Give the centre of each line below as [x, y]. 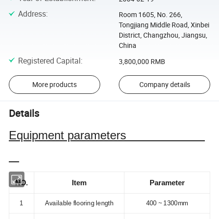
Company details [164, 85]
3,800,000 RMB [142, 61]
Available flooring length [79, 204]
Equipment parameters [107, 135]
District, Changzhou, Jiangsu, [163, 35]
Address [32, 14]
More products [54, 85]
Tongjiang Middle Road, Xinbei [164, 25]
